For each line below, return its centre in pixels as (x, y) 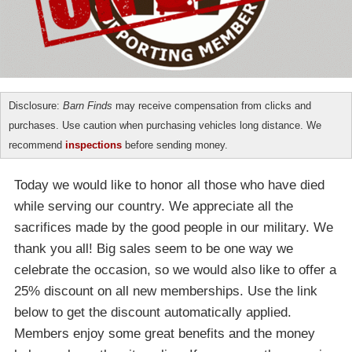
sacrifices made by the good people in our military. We (174, 227)
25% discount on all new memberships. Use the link (166, 291)
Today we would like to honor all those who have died (169, 185)
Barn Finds (88, 105)
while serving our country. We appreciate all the (154, 206)
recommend (37, 145)
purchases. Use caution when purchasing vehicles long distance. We (165, 125)
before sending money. (175, 145)
